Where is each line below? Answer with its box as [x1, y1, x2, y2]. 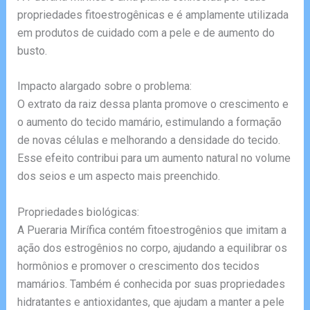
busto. [17, 44, 47, 57]
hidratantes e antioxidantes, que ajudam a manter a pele [17, 295, 284, 309]
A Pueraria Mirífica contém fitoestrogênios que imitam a [17, 223, 286, 237]
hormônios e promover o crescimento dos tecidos [17, 259, 259, 273]
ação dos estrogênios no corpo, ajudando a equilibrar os [17, 241, 287, 255]
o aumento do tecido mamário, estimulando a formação [17, 116, 282, 129]
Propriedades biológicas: [17, 205, 139, 219]
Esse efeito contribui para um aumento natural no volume [17, 152, 291, 165]
